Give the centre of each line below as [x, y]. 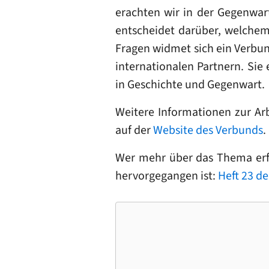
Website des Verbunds [208, 130]
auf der [134, 130]
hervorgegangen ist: [167, 176]
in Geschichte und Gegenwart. [190, 84]
